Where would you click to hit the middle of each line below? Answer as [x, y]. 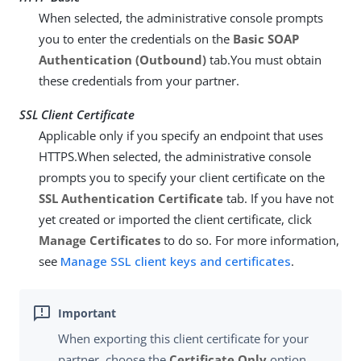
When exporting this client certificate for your [183, 339]
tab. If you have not [278, 198]
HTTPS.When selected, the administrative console [175, 156]
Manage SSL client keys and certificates [176, 261]
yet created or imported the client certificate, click [175, 219]
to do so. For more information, [250, 240]
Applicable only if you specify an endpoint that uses [181, 135]
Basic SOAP [266, 39]
